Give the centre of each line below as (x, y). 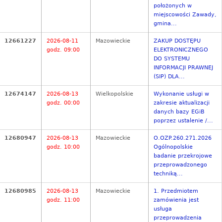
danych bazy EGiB (179, 112)
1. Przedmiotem (176, 191)
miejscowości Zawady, (185, 15)
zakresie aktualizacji (182, 103)
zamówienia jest (176, 200)
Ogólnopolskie (173, 147)
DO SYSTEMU (172, 59)
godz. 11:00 (63, 200)
